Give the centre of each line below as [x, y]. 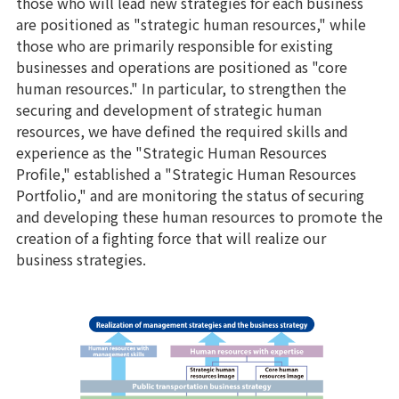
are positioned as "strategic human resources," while [191, 24]
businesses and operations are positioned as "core [182, 67]
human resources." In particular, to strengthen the [181, 89]
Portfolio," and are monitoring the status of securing [190, 195]
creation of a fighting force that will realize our [171, 238]
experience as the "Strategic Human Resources [171, 153]
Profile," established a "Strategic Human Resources [186, 174]
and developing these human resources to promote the [199, 217]
